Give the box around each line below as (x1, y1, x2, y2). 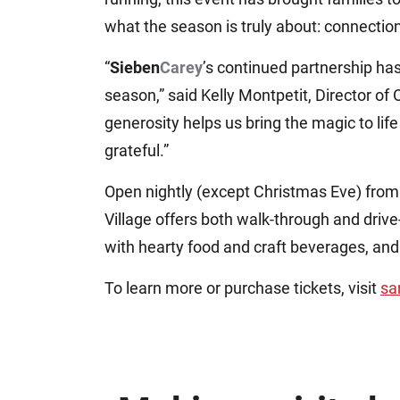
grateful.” (104, 141, 169, 161)
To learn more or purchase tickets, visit (104, 279, 380, 298)
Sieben (110, 58, 160, 78)
